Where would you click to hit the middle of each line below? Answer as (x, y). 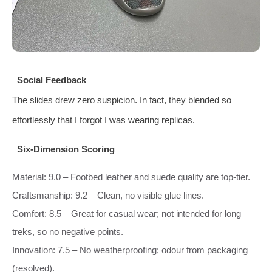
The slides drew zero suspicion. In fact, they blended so (122, 100)
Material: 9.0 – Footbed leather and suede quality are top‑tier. (131, 177)
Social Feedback (51, 80)
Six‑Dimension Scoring (66, 149)
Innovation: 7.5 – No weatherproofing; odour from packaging (130, 250)
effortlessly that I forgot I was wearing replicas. (104, 120)
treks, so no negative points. (68, 231)
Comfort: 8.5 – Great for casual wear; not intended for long (127, 213)
